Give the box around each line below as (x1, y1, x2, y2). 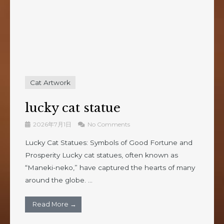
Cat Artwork (30, 78, 70, 86)
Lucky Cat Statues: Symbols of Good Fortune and (25, 138, 192, 146)
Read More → (32, 200, 76, 208)
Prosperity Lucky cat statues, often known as (25, 150, 178, 159)
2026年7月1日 (31, 120, 73, 128)
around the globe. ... (25, 175, 92, 184)
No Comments (86, 120, 130, 128)
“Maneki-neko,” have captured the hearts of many (25, 163, 195, 171)
